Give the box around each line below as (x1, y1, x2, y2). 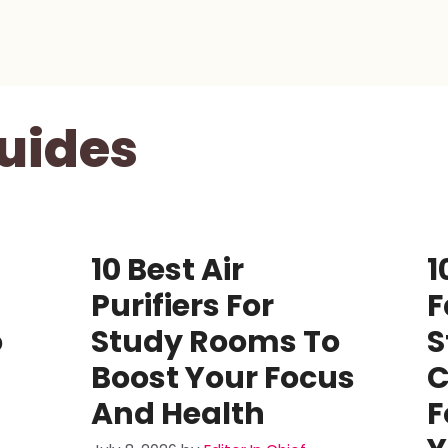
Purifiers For (90, 285, 274, 327)
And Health (90, 393, 265, 435)
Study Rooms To (90, 321, 340, 363)
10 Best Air (90, 249, 244, 291)
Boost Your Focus (90, 357, 355, 399)
